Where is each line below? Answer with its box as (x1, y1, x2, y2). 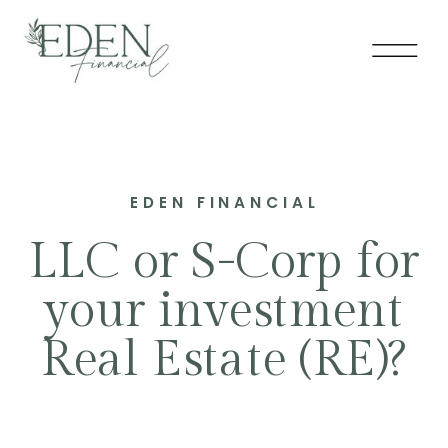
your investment (44, 282, 404, 341)
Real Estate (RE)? (41, 331, 407, 390)
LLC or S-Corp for (29, 233, 419, 292)
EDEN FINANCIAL (130, 191, 320, 215)
